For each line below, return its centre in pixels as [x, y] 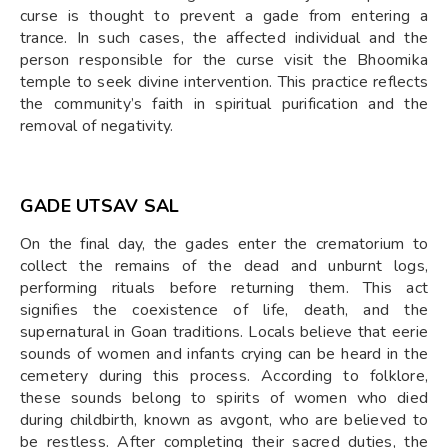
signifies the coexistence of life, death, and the [224, 310]
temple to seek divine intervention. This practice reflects [224, 82]
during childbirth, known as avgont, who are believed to [224, 420]
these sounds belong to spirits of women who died [224, 398]
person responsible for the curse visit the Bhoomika [224, 60]
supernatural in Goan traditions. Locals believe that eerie [224, 332]
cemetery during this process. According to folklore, [224, 376]
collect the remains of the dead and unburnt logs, [224, 266]
